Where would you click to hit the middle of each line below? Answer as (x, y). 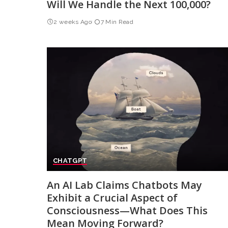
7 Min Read (117, 22)
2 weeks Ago (73, 22)
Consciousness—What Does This (127, 210)
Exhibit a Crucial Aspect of (112, 197)
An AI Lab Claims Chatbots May (124, 185)
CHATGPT (70, 160)
